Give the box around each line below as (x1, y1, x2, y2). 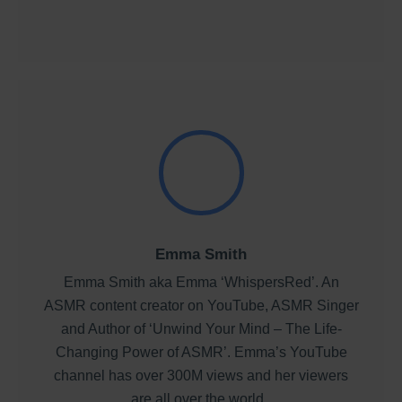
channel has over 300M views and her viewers (54, 368, 348, 384)
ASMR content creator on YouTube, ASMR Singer (43, 298, 359, 314)
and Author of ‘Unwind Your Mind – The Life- (60, 321, 342, 337)
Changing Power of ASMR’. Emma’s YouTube (55, 345, 347, 361)
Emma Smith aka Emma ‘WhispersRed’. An (63, 275, 339, 291)
